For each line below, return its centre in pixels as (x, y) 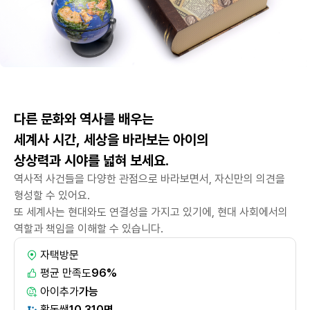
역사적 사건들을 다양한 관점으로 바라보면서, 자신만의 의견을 (149, 179)
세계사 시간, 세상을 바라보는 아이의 (111, 140)
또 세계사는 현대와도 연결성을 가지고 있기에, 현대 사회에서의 (151, 212)
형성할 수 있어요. (52, 196)
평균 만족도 (65, 273)
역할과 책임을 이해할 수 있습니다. (89, 229)
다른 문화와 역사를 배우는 (84, 119)
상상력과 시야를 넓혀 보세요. (91, 161)
